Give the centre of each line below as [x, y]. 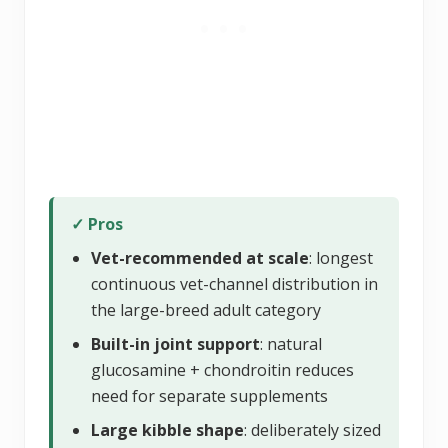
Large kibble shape [167, 429]
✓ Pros [97, 223]
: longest [341, 257]
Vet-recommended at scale [200, 257]
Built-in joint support [175, 343]
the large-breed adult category [206, 309]
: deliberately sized [312, 429]
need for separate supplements [209, 395]
